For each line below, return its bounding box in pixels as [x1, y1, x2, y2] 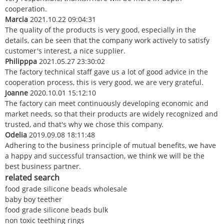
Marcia [5, 14, 28, 24]
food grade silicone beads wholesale [5, 183, 127, 193]
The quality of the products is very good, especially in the [5, 24, 196, 34]
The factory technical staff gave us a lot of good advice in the [5, 66, 208, 76]
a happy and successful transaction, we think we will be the [5, 150, 204, 160]
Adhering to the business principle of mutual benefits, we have [5, 140, 216, 150]
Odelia [5, 129, 27, 139]
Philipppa [5, 56, 37, 66]
